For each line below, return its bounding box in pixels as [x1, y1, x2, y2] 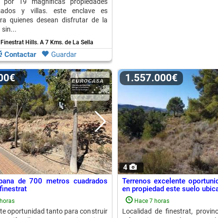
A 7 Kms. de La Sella [39, 39, 93, 46]
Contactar [4, 50, 36, 59]
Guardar [51, 50, 76, 59]
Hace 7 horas [134, 198, 169, 204]
